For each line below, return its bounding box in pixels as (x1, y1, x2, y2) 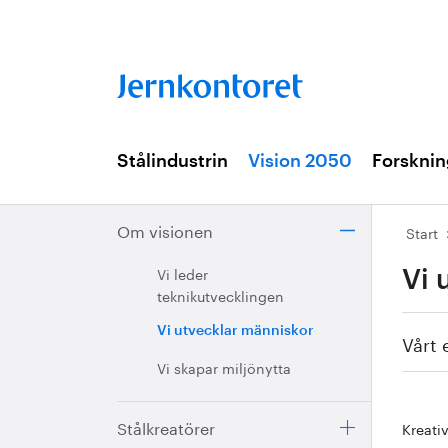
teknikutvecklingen (157, 284, 284, 306)
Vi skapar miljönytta (157, 356, 291, 378)
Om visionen (117, 217, 213, 242)
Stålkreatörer (117, 414, 215, 439)
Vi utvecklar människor (157, 324, 314, 338)
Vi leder (157, 262, 208, 284)
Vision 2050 (248, 152, 352, 170)
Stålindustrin (117, 152, 228, 170)
